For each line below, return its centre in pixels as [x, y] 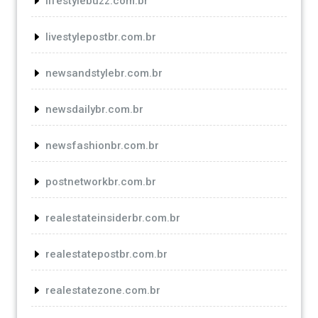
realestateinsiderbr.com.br [113, 218]
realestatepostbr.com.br [106, 254]
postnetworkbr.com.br [101, 181]
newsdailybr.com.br [94, 109]
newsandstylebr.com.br [104, 73]
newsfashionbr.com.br [102, 145]
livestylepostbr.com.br [101, 37]
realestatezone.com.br [103, 290]
